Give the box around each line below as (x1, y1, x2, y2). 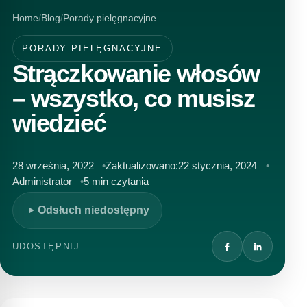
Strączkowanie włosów (12, 60, 260, 88)
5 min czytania (84, 175, 149, 187)
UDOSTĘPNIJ (12, 241, 80, 252)
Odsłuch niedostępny (37, 204, 149, 217)
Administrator (12, 175, 72, 187)
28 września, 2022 (12, 160, 94, 171)
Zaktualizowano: (106, 160, 179, 171)
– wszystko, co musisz (12, 84, 255, 112)
